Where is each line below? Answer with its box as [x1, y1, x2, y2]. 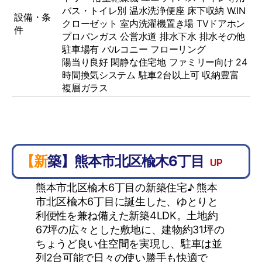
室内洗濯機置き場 [120, 18, 194, 29]
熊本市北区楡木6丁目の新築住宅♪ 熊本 [35, 181, 218, 194]
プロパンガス [62, 30, 118, 42]
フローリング [150, 43, 206, 55]
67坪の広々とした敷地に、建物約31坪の [35, 223, 225, 236]
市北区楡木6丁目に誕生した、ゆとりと [35, 195, 218, 208]
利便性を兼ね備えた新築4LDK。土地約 [35, 209, 218, 222]
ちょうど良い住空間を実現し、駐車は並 [35, 237, 222, 250]
